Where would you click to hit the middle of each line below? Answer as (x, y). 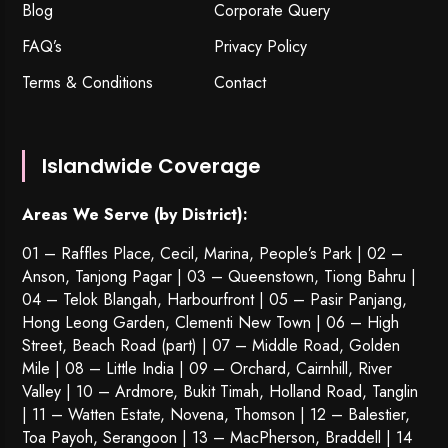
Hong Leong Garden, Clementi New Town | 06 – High (211, 322)
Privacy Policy (260, 46)
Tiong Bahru (365, 276)
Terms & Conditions (88, 82)
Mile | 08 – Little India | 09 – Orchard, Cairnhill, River (207, 368)
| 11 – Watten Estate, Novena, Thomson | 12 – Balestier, (216, 414)
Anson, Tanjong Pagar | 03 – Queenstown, (173, 276)
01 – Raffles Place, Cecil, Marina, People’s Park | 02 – (213, 253)
